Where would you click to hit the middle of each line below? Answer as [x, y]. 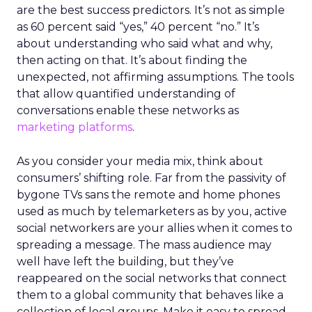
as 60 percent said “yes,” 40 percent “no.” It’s [138, 27]
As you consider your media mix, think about [140, 161]
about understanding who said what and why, [145, 44]
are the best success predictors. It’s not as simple [151, 10]
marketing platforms [75, 127]
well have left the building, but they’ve [125, 262]
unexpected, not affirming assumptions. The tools [155, 77]
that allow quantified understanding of [126, 94]
